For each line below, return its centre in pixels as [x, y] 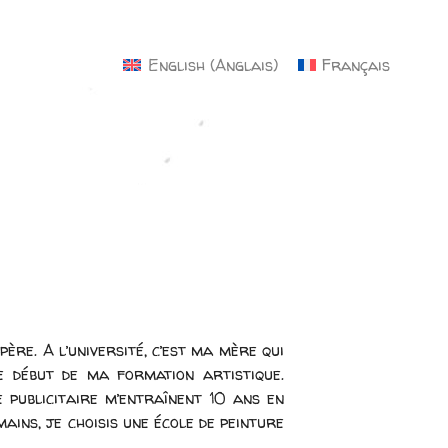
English [176, 64]
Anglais [243, 64]
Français [356, 64]
